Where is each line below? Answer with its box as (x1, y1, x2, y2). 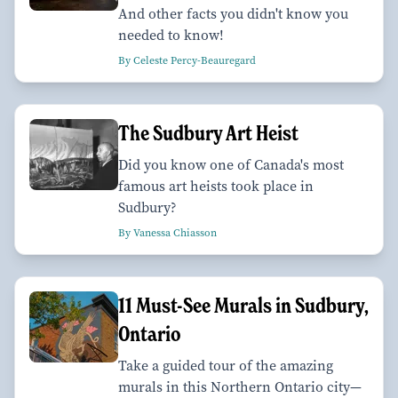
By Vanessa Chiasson (118, 225, 217, 240)
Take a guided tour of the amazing (118, 355, 333, 375)
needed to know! (118, 25, 224, 44)
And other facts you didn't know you (118, 4, 348, 23)
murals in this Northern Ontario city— (118, 377, 362, 396)
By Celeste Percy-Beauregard (118, 52, 256, 68)
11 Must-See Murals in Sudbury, (118, 291, 369, 318)
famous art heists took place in (118, 176, 314, 195)
